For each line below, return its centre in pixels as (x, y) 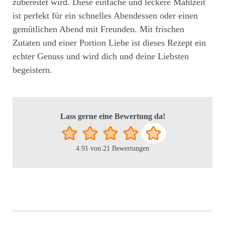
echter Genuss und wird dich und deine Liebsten (101, 56)
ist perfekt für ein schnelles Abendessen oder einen (105, 15)
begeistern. (32, 70)
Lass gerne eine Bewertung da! (113, 116)
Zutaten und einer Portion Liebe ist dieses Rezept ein (109, 42)
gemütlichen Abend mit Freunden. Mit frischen (98, 29)
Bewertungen (130, 149)
